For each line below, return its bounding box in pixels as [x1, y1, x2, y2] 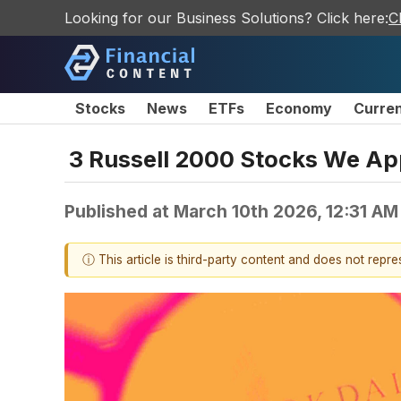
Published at [64, 200, 174, 222]
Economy [266, 99, 332, 117]
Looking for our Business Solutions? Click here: [64, 9, 388, 27]
